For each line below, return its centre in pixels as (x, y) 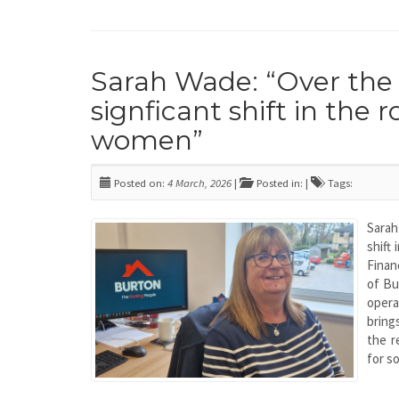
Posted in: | (281, 183)
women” (147, 140)
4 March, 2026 (199, 183)
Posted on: (139, 183)
